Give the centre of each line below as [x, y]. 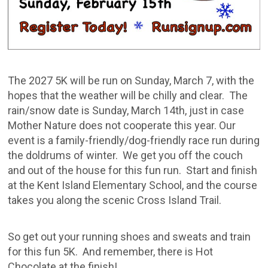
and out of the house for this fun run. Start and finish [133, 170]
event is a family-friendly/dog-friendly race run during [134, 141]
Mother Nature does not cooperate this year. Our [122, 126]
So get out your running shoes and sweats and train [130, 237]
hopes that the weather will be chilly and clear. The [128, 96]
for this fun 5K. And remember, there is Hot [111, 252]
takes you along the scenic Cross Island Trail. [115, 200]
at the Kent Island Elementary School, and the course [133, 185]
